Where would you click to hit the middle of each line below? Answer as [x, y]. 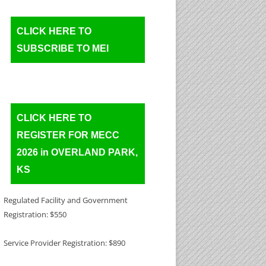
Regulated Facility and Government [66, 200]
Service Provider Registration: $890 [64, 243]
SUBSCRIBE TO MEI [63, 48]
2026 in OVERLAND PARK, [77, 152]
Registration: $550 [35, 214]
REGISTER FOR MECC [68, 135]
